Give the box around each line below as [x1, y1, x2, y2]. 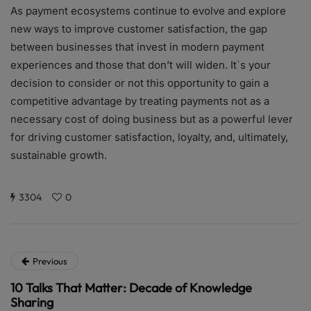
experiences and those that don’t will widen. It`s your [10, 58, 271, 72]
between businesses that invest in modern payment [10, 40, 264, 54]
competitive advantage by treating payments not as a [10, 94, 269, 108]
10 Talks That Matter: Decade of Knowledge [10, 280, 252, 296]
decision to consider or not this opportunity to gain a [10, 76, 269, 90]
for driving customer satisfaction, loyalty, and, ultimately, [10, 131, 288, 144]
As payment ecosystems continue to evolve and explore [10, 4, 286, 18]
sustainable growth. [10, 149, 107, 162]
